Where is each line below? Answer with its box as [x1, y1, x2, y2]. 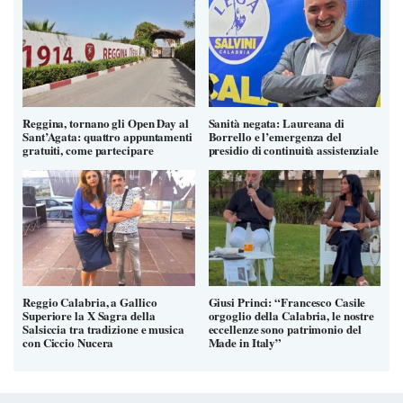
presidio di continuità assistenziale [208, 140, 379, 158]
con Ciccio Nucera [22, 333, 114, 351]
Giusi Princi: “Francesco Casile [208, 292, 366, 310]
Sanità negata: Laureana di [208, 113, 345, 131]
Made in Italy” [208, 333, 282, 351]
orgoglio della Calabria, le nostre [208, 306, 375, 324]
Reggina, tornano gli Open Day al [22, 113, 189, 131]
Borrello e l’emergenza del [208, 127, 342, 145]
